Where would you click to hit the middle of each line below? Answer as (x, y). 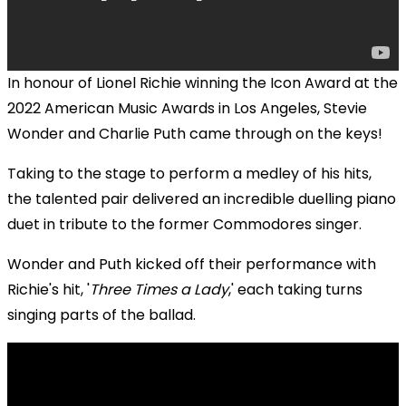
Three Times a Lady (159, 289)
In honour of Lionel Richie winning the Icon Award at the (203, 82)
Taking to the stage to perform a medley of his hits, (189, 173)
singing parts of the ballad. (101, 314)
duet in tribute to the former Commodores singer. (184, 224)
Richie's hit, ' (48, 289)
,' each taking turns (295, 289)
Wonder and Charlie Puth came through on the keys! (195, 133)
